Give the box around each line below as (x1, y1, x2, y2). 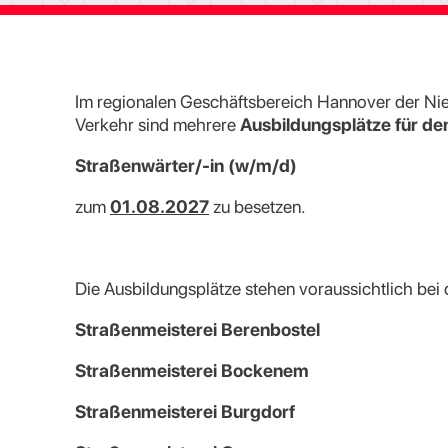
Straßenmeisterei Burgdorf (75, 401, 295, 422)
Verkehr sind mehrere (75, 114, 240, 135)
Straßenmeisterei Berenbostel (75, 319, 320, 340)
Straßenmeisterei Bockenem (75, 360, 309, 381)
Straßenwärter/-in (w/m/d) (75, 155, 297, 176)
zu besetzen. (209, 196, 306, 217)
